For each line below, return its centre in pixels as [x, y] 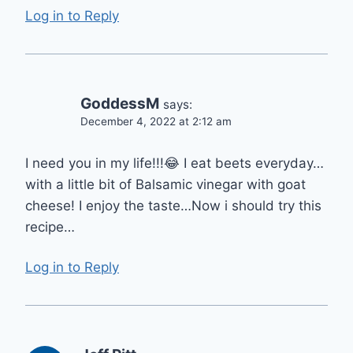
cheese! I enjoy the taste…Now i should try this [173, 206]
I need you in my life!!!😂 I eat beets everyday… [175, 163]
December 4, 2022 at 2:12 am [156, 122]
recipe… [50, 227]
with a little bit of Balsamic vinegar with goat [165, 185]
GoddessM [120, 104]
